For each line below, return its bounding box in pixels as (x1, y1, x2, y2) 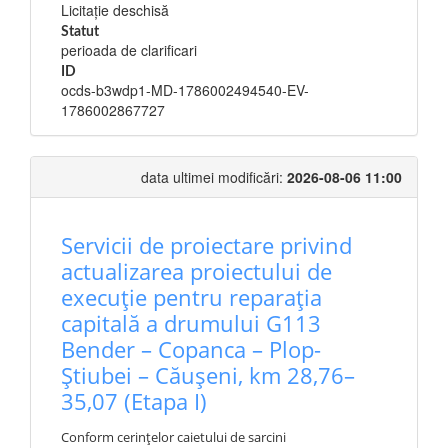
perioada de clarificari (61, 40, 197, 60)
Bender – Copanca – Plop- (61, 334, 321, 364)
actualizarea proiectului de (61, 256, 332, 286)
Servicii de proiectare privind (61, 230, 352, 260)
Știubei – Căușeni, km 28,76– (61, 360, 355, 390)
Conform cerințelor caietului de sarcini (61, 428, 286, 446)
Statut (61, 25, 99, 39)
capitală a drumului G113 (61, 308, 321, 338)
